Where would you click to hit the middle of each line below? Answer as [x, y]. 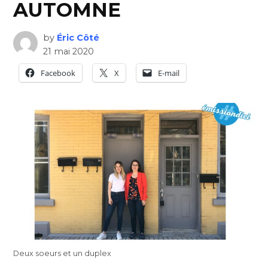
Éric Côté [78, 37]
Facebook [58, 73]
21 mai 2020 [68, 51]
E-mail [169, 73]
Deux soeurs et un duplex [63, 254]
